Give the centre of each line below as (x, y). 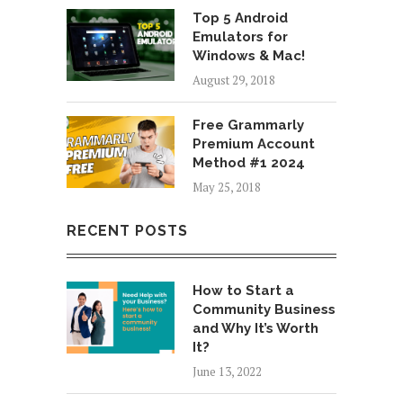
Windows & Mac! (249, 56)
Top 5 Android (240, 18)
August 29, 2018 (234, 80)
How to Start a (243, 291)
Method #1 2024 (249, 163)
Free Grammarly (248, 125)
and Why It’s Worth (255, 328)
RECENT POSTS (127, 231)
